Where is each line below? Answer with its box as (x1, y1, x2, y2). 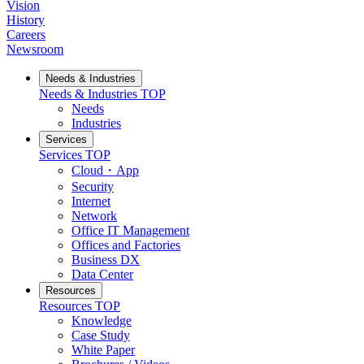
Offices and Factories (71, 238, 180, 253)
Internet (71, 194, 110, 209)
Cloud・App (71, 163, 139, 178)
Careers (6, 28, 45, 42)
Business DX (71, 253, 140, 267)
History (6, 13, 45, 28)
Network (71, 209, 117, 223)
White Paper (71, 343, 135, 357)
